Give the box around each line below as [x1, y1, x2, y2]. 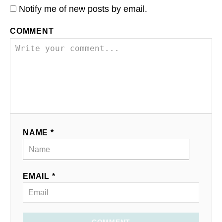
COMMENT [10, 27, 54, 36]
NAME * [23, 128, 54, 137]
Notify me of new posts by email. [19, 4, 147, 14]
